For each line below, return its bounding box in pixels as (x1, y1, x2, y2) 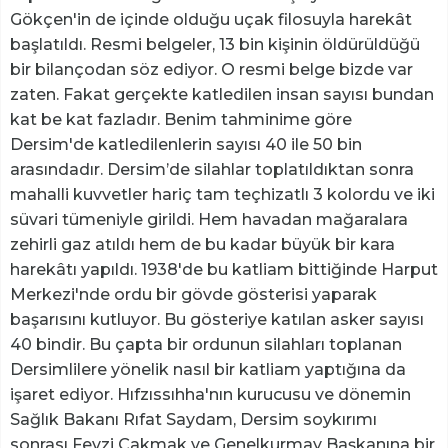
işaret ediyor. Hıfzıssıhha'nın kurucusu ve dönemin (10, 385, 411, 405)
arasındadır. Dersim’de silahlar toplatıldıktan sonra (10, 160, 414, 180)
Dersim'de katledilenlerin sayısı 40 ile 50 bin (10, 135, 362, 155)
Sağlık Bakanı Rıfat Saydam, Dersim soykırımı (10, 410, 377, 430)
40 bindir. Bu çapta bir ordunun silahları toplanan (10, 335, 402, 355)
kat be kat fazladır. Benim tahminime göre (10, 110, 352, 130)
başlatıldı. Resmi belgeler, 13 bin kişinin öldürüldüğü (10, 35, 420, 55)
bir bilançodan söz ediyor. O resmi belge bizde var (10, 60, 413, 80)
